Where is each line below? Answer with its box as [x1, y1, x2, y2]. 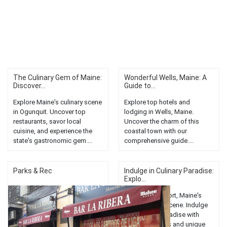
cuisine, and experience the [13, 127, 92, 135]
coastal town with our [124, 127, 187, 135]
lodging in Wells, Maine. [124, 108, 194, 116]
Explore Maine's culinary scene [13, 98, 102, 106]
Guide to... [124, 82, 156, 90]
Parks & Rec [13, 167, 52, 175]
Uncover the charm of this [124, 118, 199, 126]
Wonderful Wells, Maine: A [124, 73, 207, 82]
